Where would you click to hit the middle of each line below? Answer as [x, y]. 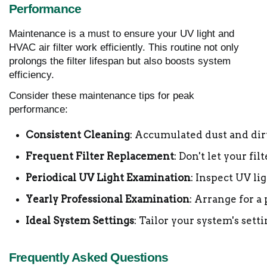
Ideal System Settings [80, 220]
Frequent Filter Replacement [100, 156]
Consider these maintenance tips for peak [102, 95]
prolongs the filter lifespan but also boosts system [120, 61]
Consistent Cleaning [78, 134]
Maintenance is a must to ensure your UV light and [122, 33]
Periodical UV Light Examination [108, 177]
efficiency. [32, 74]
